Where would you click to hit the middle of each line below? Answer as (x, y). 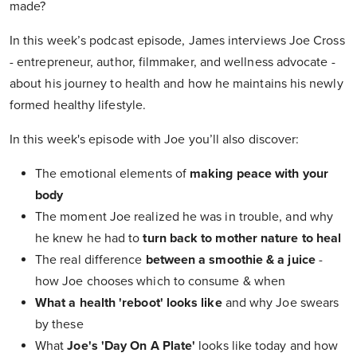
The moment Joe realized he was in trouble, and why (184, 217)
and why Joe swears (280, 303)
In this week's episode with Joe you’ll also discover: (155, 140)
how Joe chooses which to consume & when (161, 282)
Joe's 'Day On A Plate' (131, 346)
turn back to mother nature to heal (242, 239)
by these (59, 325)
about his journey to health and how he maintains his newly (177, 84)
